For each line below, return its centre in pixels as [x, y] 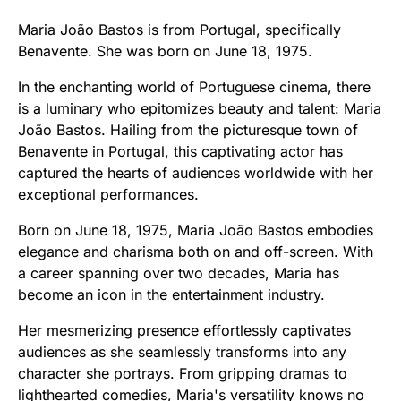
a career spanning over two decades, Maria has [179, 273]
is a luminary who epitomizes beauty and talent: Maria [200, 108]
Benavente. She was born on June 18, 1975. [165, 51]
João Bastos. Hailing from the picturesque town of [188, 129]
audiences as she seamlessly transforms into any [182, 351]
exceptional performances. [108, 194]
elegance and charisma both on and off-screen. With [196, 251]
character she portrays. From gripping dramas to [183, 373]
